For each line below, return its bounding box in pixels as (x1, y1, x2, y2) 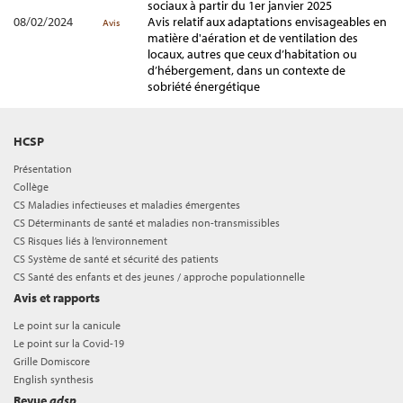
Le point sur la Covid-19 (13, 336, 124, 350)
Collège (13, 180, 49, 193)
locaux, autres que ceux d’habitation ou (148, 46, 357, 62)
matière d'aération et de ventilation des (148, 30, 358, 46)
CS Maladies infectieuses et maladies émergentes (13, 198, 240, 211)
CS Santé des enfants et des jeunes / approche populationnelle (13, 270, 305, 283)
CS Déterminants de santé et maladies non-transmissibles (13, 216, 280, 229)
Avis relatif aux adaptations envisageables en (148, 13, 387, 30)
